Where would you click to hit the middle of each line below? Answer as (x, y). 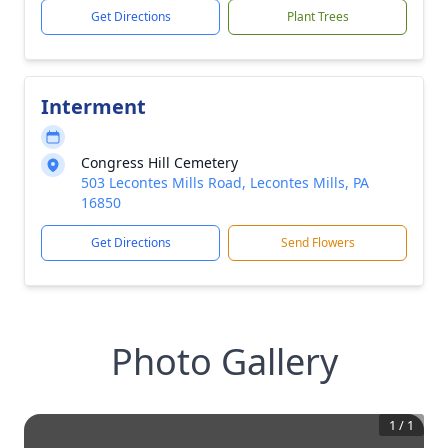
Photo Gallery (224, 361)
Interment (93, 106)
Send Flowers (317, 242)
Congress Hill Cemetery (159, 162)
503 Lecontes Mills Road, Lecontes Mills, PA (225, 182)
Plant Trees (317, 16)
